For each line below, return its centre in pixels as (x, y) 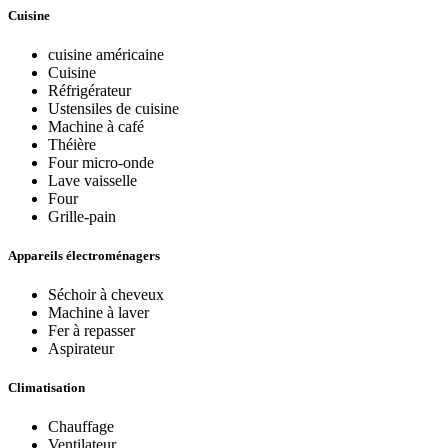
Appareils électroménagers (84, 255)
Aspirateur (81, 349)
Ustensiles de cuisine (113, 108)
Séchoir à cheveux (106, 295)
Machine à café (96, 126)
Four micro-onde (101, 162)
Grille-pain (82, 216)
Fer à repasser (91, 331)
